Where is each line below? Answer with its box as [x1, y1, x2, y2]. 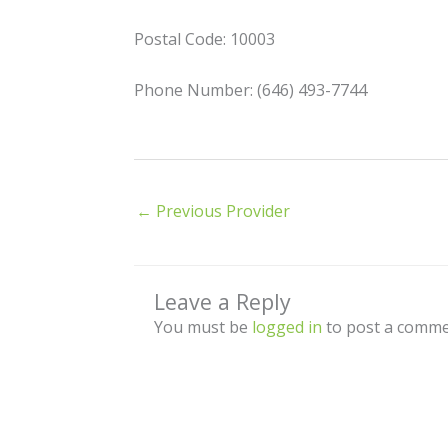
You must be [154, 315, 253, 338]
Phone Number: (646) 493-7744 [134, 78, 368, 101]
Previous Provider [152, 199, 291, 222]
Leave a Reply [154, 286, 292, 316]
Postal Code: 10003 [134, 28, 276, 51]
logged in [252, 315, 323, 338]
